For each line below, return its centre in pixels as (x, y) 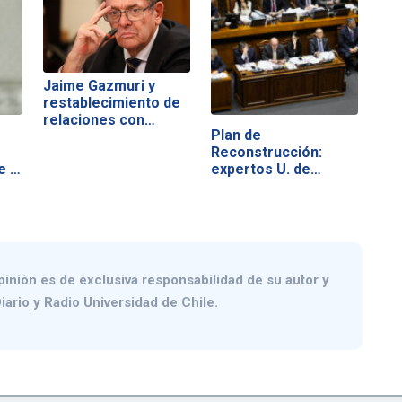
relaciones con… (99, 119)
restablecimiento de (111, 102)
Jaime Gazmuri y (99, 85)
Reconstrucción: (266, 152)
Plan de (236, 135)
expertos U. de (260, 169)
